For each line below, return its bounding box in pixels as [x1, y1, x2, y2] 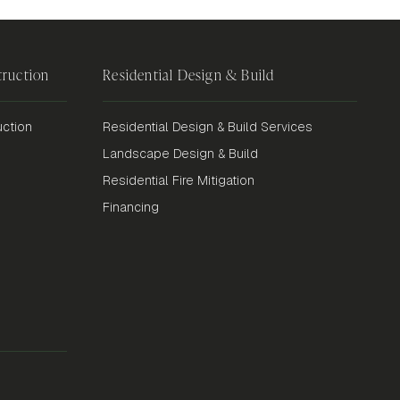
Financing [103, 199, 160, 216]
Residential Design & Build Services [103, 119, 313, 136]
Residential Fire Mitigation [103, 172, 255, 189]
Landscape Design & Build [103, 146, 259, 162]
